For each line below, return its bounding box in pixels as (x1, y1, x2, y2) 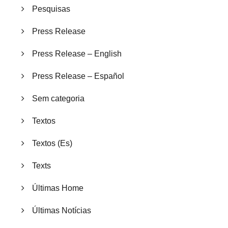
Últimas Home (32, 184, 83, 193)
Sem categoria (32, 94, 84, 103)
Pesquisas (32, 5, 70, 14)
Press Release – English (32, 49, 122, 59)
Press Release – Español (32, 72, 124, 81)
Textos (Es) (32, 139, 72, 148)
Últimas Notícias (32, 206, 91, 215)
